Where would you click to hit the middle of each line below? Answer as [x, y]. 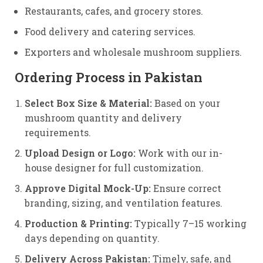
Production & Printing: [78, 223]
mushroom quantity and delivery [103, 118]
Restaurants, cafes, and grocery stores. [114, 11]
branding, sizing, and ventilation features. [124, 203]
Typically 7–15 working [189, 223]
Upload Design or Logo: [80, 153]
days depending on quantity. [92, 238]
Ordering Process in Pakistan [109, 77]
